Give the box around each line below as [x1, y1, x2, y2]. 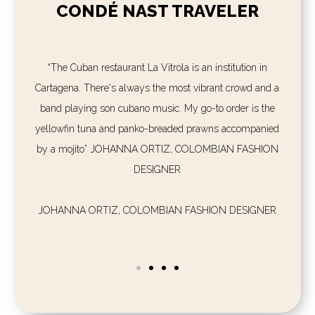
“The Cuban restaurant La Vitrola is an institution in [42, 62, 262, 74]
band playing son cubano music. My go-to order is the [34, 103, 270, 115]
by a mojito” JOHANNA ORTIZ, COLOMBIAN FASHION [31, 143, 274, 155]
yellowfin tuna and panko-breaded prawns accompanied [30, 123, 274, 135]
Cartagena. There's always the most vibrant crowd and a [30, 82, 274, 94]
